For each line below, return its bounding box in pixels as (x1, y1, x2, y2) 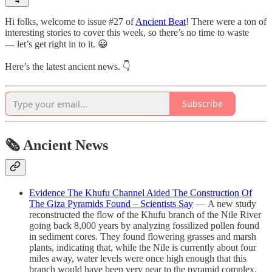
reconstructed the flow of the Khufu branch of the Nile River (29, 209, 261, 220)
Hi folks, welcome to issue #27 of (5, 16, 135, 27)
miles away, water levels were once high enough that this (29, 253, 246, 263)
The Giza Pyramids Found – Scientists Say (29, 198, 193, 209)
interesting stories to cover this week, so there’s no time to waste (5, 27, 249, 38)
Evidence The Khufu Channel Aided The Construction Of (29, 187, 252, 198)
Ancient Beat (135, 16, 186, 27)
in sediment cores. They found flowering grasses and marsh (29, 231, 256, 242)
